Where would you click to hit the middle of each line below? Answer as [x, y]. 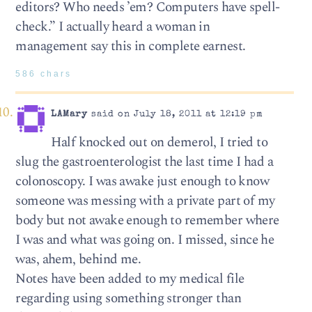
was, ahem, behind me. [78, 259]
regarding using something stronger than [128, 298]
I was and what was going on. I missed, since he [145, 240]
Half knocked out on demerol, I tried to [159, 142]
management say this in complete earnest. [131, 46]
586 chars [44, 73]
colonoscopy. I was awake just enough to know [142, 181]
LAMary [69, 115]
